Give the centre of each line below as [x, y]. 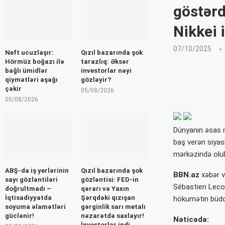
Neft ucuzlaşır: [29, 53]
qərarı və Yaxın [105, 188]
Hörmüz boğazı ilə [35, 62]
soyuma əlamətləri [35, 206]
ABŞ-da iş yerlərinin [37, 170]
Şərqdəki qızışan [108, 197]
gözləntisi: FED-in [109, 179]
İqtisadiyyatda [28, 197]
